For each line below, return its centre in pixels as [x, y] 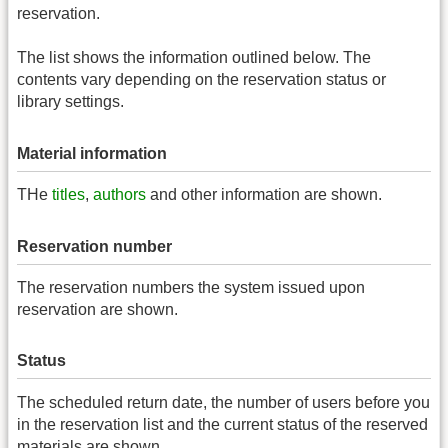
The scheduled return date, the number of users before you [223, 402]
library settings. [70, 102]
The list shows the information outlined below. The [194, 58]
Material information [92, 153]
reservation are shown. [97, 310]
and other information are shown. [264, 195]
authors [119, 195]
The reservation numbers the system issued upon [191, 288]
